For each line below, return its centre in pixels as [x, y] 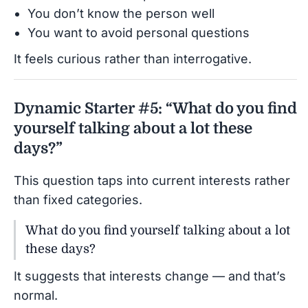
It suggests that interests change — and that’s [150, 276]
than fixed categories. [78, 199]
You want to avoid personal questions [139, 32]
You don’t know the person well [121, 13]
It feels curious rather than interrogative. [133, 58]
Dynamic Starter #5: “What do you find [155, 108]
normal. [36, 295]
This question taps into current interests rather [152, 180]
